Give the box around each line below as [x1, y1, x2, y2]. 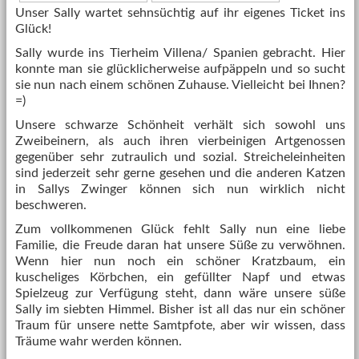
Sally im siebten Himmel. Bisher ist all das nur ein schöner [15, 303, 345, 316]
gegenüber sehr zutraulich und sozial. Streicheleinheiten [15, 151, 345, 163]
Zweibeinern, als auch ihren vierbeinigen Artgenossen [15, 135, 345, 147]
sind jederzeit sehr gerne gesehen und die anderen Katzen [15, 167, 345, 179]
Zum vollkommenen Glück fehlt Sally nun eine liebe [15, 223, 345, 236]
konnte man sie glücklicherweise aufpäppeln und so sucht [15, 63, 345, 75]
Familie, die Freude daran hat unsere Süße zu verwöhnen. [15, 239, 345, 252]
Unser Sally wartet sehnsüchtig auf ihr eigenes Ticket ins [15, 6, 345, 19]
